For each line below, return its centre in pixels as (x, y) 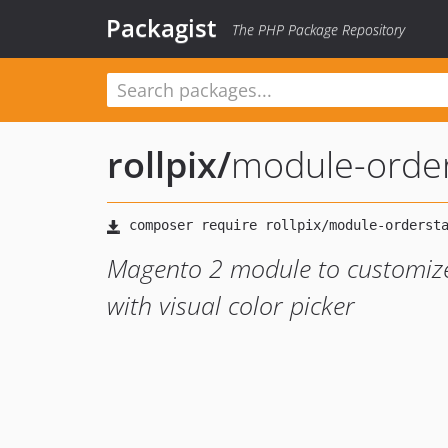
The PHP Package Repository (318, 29)
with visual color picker (231, 305)
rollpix (162, 164)
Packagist (161, 27)
